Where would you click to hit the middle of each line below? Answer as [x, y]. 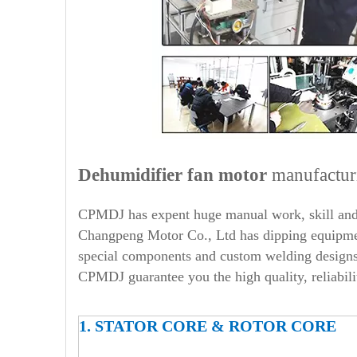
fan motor [225, 175]
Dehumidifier [130, 175]
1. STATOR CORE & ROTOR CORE [208, 326]
